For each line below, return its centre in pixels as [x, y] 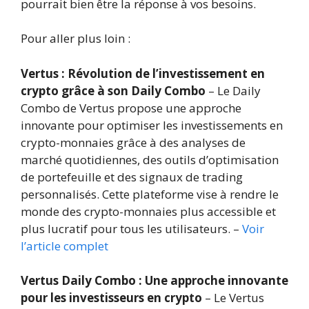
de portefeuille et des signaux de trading [132, 177]
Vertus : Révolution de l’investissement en [143, 73]
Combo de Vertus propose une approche [131, 108]
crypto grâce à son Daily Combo [113, 90]
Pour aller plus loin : [76, 38]
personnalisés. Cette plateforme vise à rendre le [150, 194]
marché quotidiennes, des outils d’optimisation [150, 159]
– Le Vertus [233, 298]
